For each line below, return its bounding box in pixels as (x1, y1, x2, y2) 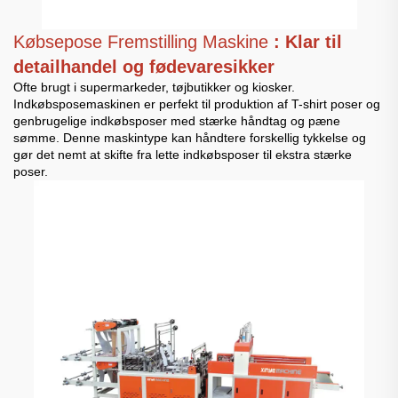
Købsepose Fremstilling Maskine (13, 31, 274, 52)
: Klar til (274, 31, 342, 52)
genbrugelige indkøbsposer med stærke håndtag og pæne (13, 113, 340, 128)
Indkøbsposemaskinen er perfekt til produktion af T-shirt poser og (13, 96, 380, 111)
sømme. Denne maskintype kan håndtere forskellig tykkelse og (13, 130, 366, 145)
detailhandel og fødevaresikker (13, 56, 275, 76)
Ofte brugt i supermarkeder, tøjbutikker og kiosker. (13, 79, 295, 94)
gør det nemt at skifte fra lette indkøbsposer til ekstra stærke (13, 147, 352, 162)
